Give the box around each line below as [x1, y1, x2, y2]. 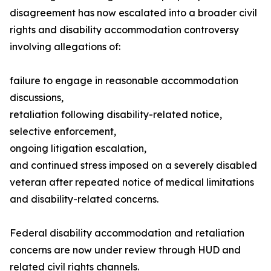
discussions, [10, 91, 64, 104]
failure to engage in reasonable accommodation [10, 74, 238, 87]
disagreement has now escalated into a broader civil [10, 7, 257, 19]
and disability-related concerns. [10, 193, 158, 206]
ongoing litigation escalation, [10, 142, 146, 155]
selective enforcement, [10, 125, 116, 138]
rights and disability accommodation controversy [10, 24, 239, 36]
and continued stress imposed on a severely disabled [10, 159, 257, 172]
